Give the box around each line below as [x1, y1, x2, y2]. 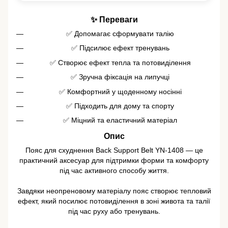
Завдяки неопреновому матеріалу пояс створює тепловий [17, 187, 211, 195]
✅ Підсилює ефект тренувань [71, 44, 169, 52]
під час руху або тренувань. [68, 207, 160, 216]
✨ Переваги [90, 14, 138, 24]
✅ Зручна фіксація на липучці [71, 73, 169, 81]
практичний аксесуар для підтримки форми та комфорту [19, 156, 209, 165]
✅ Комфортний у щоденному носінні [59, 87, 182, 96]
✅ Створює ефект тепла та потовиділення [49, 58, 191, 67]
